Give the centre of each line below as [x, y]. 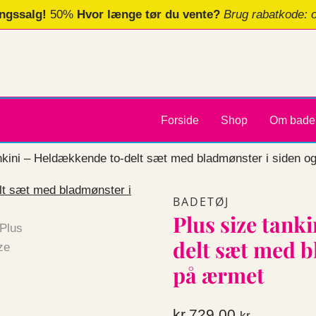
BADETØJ [201, 202]
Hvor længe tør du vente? [150, 14]
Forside [180, 121]
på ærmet [219, 275]
